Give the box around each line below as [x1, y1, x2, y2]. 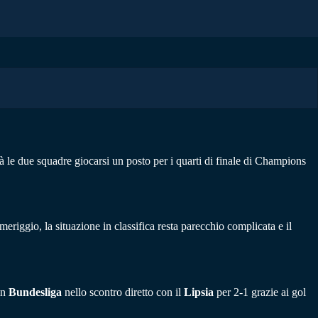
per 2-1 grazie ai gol [214, 286, 306, 299]
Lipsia [184, 286, 214, 299]
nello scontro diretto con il [62, 286, 184, 299]
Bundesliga [6, 286, 62, 299]
